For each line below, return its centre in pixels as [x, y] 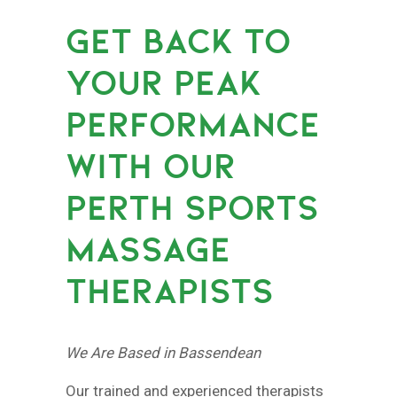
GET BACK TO [178, 41]
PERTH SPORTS [192, 208]
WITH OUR [151, 166]
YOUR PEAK [163, 83]
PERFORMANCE [193, 125]
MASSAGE [148, 249]
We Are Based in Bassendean [163, 353]
